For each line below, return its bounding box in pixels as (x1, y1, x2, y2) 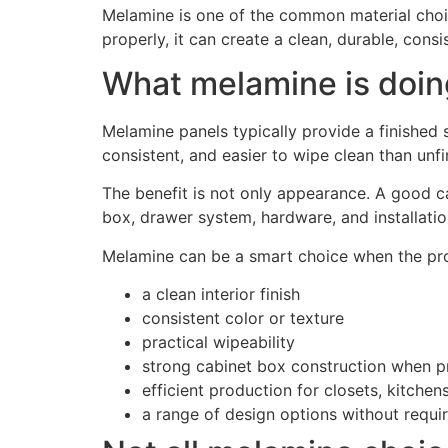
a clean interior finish (142, 284, 300, 305)
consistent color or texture (142, 308, 344, 329)
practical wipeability (142, 332, 295, 353)
